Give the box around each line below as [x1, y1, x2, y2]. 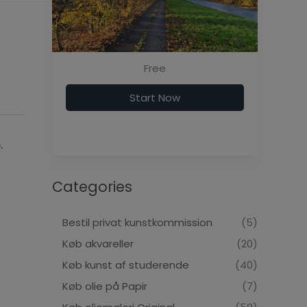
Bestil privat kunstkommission [62, 215, 212, 230]
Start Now [130, 90, 180, 105]
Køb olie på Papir [62, 279, 147, 293]
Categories [52, 177, 132, 197]
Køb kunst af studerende [62, 258, 189, 272]
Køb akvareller [62, 236, 134, 251]
